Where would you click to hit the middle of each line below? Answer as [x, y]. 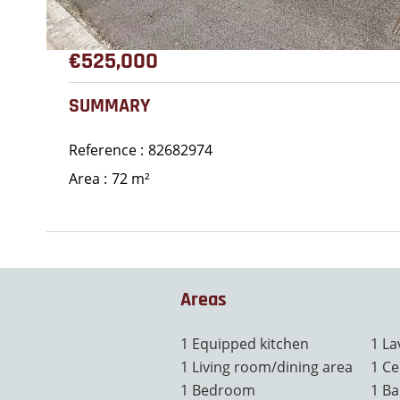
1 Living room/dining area [266, 367]
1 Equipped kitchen [244, 344]
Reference [104, 150]
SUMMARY [109, 106]
